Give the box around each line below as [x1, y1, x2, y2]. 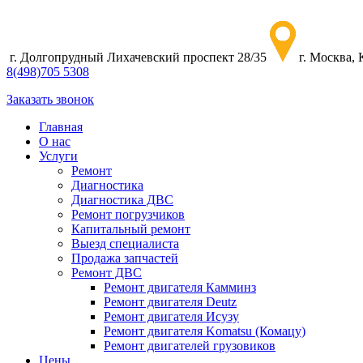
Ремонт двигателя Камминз [104, 280, 256, 294]
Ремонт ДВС [71, 266, 142, 280]
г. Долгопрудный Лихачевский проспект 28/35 [10, 50, 270, 64]
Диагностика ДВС [71, 193, 173, 207]
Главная [39, 120, 83, 134]
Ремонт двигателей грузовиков [104, 339, 275, 352]
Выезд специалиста [71, 237, 179, 250]
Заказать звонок [6, 92, 94, 106]
